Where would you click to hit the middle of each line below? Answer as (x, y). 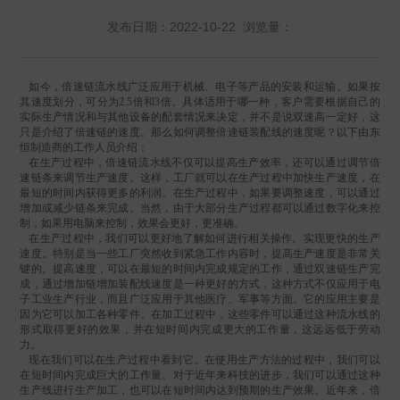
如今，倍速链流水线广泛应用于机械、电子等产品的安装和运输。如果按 (200, 87)
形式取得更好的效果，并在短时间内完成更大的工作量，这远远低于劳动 (200, 330)
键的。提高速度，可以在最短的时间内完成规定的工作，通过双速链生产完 (200, 269)
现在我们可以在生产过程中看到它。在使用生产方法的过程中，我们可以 (200, 360)
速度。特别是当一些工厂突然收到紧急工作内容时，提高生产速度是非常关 (200, 254)
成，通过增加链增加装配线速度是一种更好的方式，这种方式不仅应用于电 (200, 284)
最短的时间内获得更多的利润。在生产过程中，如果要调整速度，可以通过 (200, 193)
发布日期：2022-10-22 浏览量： (200, 27)
